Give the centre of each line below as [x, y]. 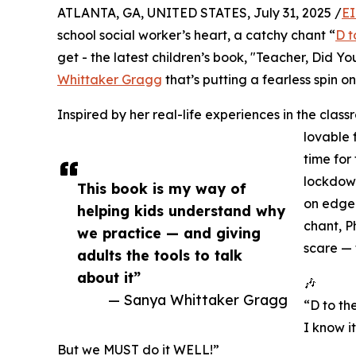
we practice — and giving [169, 233]
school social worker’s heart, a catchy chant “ [196, 35]
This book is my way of [162, 188]
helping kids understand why [181, 211]
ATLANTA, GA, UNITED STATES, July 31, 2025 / [199, 13]
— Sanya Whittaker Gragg [198, 300]
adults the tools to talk [160, 255]
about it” [109, 277]
